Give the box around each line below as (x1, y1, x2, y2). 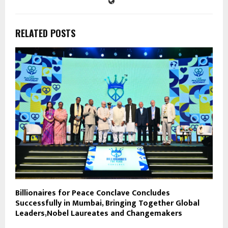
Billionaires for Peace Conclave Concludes (15, 186, 170, 201)
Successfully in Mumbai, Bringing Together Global (15, 196, 199, 211)
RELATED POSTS (15, 26, 75, 40)
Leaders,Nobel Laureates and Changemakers (15, 207, 182, 221)
